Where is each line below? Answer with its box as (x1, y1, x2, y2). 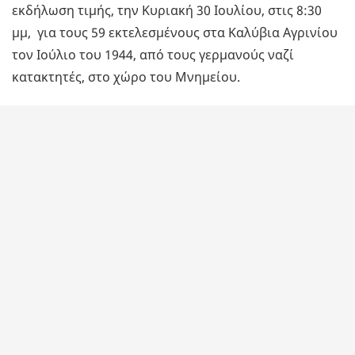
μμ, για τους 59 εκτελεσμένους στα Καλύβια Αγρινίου (12, 24, 338, 42)
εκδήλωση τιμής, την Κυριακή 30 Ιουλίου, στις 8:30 (12, 2, 322, 20)
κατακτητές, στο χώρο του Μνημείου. (12, 68, 240, 86)
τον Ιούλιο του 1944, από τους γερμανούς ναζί (12, 46, 294, 64)
